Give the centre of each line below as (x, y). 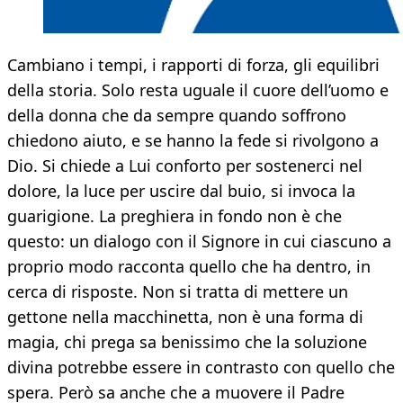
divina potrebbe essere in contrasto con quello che (201, 367)
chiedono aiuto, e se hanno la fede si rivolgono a (193, 141)
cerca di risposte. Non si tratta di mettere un (178, 292)
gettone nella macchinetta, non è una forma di (185, 317)
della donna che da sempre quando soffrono (177, 116)
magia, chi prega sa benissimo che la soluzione (187, 342)
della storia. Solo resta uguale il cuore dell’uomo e (198, 90)
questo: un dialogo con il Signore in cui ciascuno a (199, 242)
